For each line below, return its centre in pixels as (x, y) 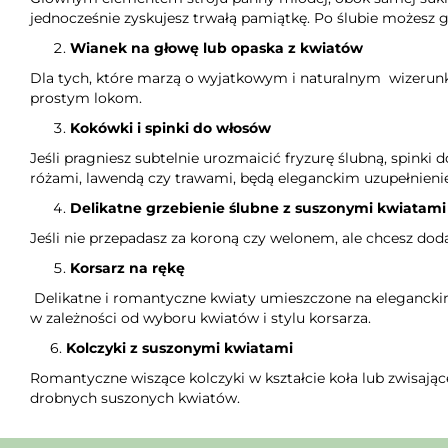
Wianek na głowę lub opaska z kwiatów (216, 48)
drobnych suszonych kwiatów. (135, 398)
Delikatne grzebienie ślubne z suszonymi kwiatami (258, 208)
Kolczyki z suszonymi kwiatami (179, 348)
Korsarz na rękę (127, 268)
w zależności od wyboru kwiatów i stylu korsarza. (202, 318)
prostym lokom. (86, 98)
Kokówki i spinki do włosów (170, 128)
